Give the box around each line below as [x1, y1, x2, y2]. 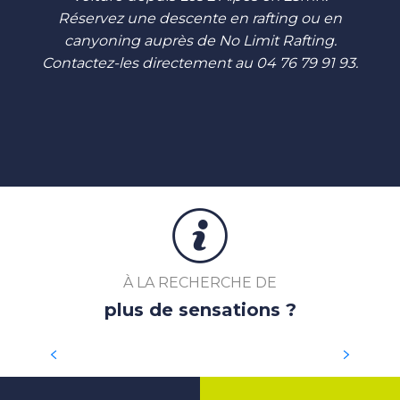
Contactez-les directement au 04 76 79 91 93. [42, 54, 358, 72]
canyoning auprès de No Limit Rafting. [63, 32, 337, 50]
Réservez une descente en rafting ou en [58, 10, 342, 28]
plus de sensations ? [104, 299, 296, 321]
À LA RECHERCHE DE [123, 274, 277, 292]
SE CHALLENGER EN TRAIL [88, 363, 312, 384]
